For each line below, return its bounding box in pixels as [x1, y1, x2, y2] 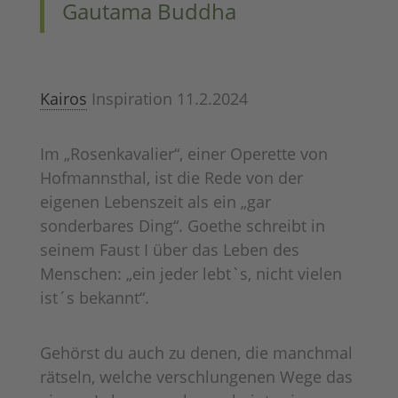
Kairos [39, 87, 87, 109]
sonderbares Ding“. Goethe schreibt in [39, 214, 325, 236]
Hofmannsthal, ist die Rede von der [39, 166, 303, 188]
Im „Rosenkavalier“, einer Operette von [39, 142, 328, 164]
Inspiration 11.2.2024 [86, 87, 248, 109]
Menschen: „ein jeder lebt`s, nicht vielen [39, 262, 342, 284]
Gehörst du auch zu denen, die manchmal [39, 341, 353, 363]
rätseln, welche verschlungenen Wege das [39, 365, 353, 387]
